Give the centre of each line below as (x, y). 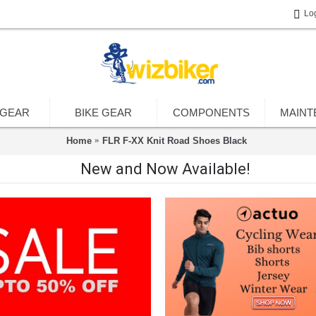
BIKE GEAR (103, 113)
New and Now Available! (165, 169)
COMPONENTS (211, 113)
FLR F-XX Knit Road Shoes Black (175, 140)
